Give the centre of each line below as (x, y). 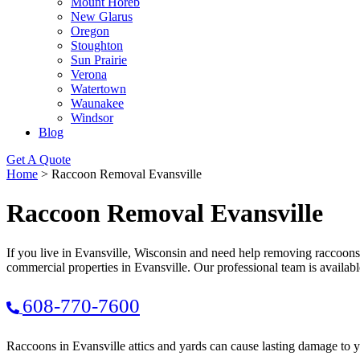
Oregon (90, 31)
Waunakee (97, 103)
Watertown (98, 89)
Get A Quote (39, 160)
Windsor (92, 118)
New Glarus (102, 16)
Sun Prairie (99, 60)
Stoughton (97, 45)
